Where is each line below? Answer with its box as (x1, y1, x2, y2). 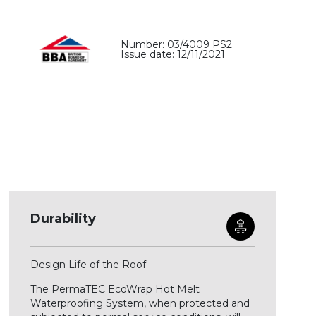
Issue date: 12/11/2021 (120, 47, 225, 61)
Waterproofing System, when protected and (30, 297, 250, 310)
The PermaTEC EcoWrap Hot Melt (30, 283, 200, 296)
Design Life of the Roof (30, 258, 149, 271)
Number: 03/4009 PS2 (120, 37, 232, 51)
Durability (30, 211, 96, 226)
